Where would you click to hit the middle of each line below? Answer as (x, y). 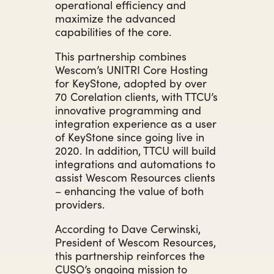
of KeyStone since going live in (130, 136)
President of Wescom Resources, (135, 242)
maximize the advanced (115, 18)
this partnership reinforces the (130, 255)
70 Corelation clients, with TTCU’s (136, 96)
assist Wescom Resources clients (135, 177)
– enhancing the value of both (129, 190)
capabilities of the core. (113, 31)
